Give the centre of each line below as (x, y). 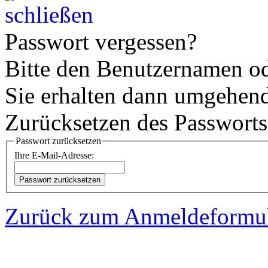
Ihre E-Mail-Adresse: (54, 155)
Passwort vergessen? (101, 42)
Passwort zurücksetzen (58, 141)
